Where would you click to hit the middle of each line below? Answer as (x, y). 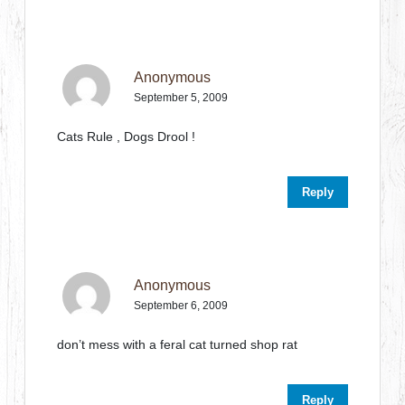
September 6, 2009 (181, 306)
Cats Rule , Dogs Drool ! (127, 137)
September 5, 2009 (181, 98)
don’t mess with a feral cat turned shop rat (178, 344)
